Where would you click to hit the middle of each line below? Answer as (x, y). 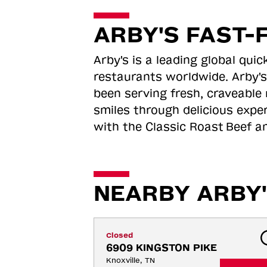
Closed (119, 235)
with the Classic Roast (158, 127)
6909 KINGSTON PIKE (161, 248)
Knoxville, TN (130, 260)
